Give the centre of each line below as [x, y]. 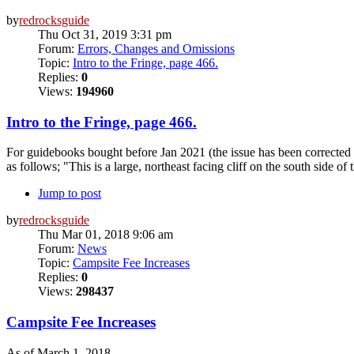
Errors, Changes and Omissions [156, 48]
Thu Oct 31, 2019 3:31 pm [105, 34]
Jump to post [70, 194]
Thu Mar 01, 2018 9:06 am [105, 235]
